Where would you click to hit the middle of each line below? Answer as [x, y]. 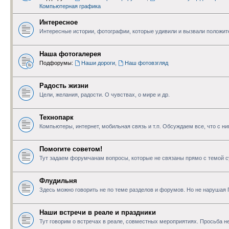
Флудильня [58, 180]
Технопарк [56, 117]
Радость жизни [64, 85]
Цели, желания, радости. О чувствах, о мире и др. [105, 94]
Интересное [59, 22]
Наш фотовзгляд [146, 63]
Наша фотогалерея [70, 54]
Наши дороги [98, 63]
